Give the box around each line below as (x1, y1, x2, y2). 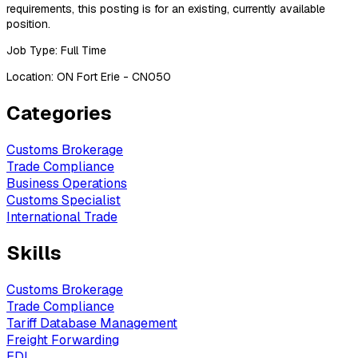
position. (6, 16, 50, 31)
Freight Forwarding (6, 332, 119, 349)
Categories (6, 100, 112, 125)
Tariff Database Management (6, 315, 177, 332)
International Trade (6, 208, 117, 225)
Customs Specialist (6, 191, 121, 209)
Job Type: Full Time (6, 42, 109, 58)
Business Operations (6, 174, 127, 192)
